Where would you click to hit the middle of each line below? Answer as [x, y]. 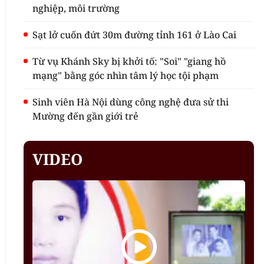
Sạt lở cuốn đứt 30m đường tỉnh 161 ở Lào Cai [135, 35]
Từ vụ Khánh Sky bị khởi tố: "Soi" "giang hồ [129, 61]
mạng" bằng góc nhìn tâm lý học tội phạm [126, 75]
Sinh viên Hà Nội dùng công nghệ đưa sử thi [131, 102]
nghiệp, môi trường [76, 8]
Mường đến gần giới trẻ [86, 116]
